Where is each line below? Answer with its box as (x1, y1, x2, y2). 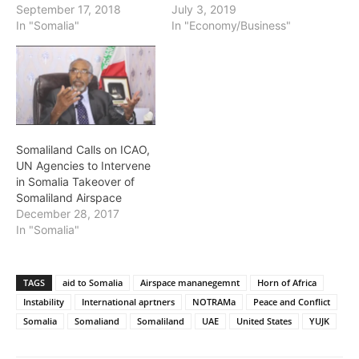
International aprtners (82, 296, 175, 309)
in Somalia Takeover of (16, 175, 135, 189)
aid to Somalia (63, 276, 123, 289)
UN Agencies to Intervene (16, 159, 151, 173)
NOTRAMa (192, 296, 236, 309)
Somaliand (75, 315, 119, 328)
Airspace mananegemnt (140, 276, 240, 289)
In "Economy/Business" (171, 18, 291, 32)
